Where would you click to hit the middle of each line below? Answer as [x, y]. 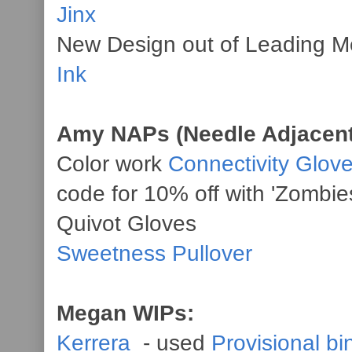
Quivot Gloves [126, 223]
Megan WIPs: [128, 313]
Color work [112, 163]
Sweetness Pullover [154, 253]
